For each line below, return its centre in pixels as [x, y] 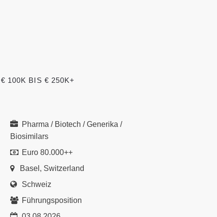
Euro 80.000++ [46, 152]
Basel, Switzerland [52, 168]
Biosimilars [29, 136]
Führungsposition [51, 200]
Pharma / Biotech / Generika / [71, 124]
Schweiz [36, 184]
